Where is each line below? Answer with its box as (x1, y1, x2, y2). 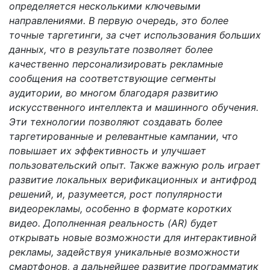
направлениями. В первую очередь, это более (9, 14, 228, 27)
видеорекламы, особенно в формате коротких (9, 202, 232, 215)
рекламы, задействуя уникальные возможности (9, 245, 240, 258)
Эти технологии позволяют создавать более (9, 115, 222, 128)
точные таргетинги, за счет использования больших (9, 28, 261, 41)
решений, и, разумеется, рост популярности (9, 187, 222, 200)
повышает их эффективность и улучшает (9, 144, 206, 157)
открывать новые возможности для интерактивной (9, 231, 257, 243)
